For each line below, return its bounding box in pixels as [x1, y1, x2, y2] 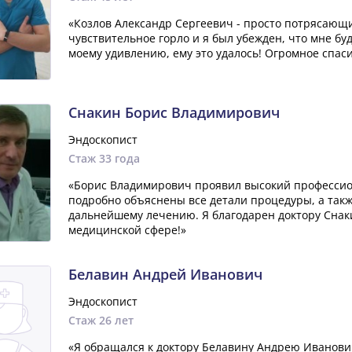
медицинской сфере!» [68, 222, 186, 237]
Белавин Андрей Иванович [68, 265, 262, 284]
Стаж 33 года [68, 151, 140, 166]
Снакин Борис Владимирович [68, 103, 280, 122]
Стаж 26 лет [68, 313, 134, 328]
